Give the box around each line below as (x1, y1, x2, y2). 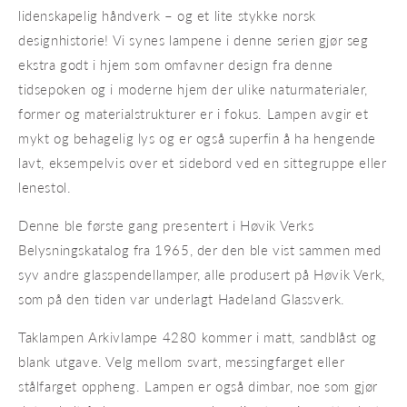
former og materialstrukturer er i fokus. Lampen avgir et (18, 105, 369, 122)
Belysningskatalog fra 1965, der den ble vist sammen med (18, 242, 382, 258)
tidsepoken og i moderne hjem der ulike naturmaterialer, (18, 81, 369, 97)
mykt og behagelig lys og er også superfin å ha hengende (18, 130, 377, 146)
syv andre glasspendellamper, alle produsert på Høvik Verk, (18, 266, 385, 283)
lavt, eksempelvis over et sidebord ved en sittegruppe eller (18, 154, 387, 171)
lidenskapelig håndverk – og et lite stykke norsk (18, 7, 316, 24)
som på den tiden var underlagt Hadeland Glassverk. (18, 291, 346, 307)
